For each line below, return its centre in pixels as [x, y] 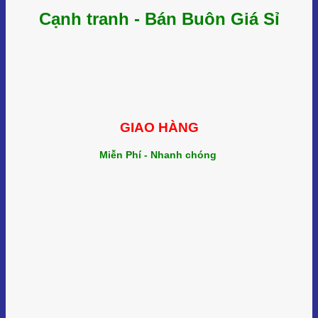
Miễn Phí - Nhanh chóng [159, 155]
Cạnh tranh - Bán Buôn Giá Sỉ [159, 18]
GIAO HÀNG [159, 127]
